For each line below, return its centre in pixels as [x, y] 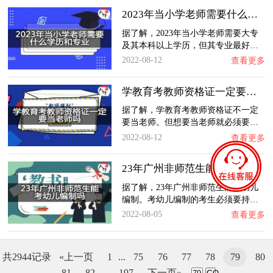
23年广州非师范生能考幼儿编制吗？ [252, 169]
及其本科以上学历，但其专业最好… [190, 45]
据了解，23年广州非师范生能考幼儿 [190, 187]
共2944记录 [27, 257]
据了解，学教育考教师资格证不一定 [190, 110]
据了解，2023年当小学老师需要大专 [190, 33]
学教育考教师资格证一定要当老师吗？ [251, 91]
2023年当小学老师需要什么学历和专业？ [252, 15]
